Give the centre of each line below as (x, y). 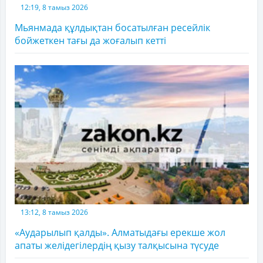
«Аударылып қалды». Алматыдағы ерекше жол (120, 233)
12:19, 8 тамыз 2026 (54, 7)
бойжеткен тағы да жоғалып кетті (90, 40)
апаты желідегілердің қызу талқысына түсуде (117, 246)
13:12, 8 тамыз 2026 (54, 213)
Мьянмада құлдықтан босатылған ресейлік (112, 27)
